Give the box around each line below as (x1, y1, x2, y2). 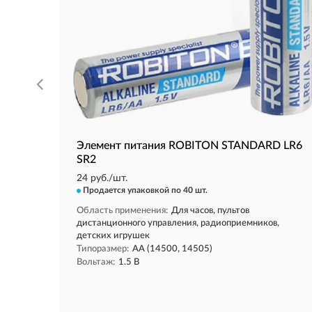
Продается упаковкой (83, 185, 171, 194)
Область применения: (77, 206, 168, 215)
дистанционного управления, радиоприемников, (77, 219, 279, 228)
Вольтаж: (77, 258, 115, 267)
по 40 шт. (171, 185, 208, 194)
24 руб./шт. (77, 173, 127, 183)
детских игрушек (77, 231, 150, 240)
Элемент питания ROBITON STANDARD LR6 (77, 140, 302, 151)
